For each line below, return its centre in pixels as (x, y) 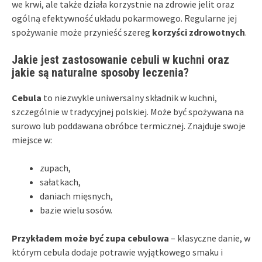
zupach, (55, 168)
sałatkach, (60, 182)
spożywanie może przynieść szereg (82, 32)
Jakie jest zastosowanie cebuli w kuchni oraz (120, 59)
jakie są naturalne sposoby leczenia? (100, 72)
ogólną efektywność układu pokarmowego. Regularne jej (124, 18)
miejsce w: (32, 139)
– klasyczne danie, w (210, 238)
